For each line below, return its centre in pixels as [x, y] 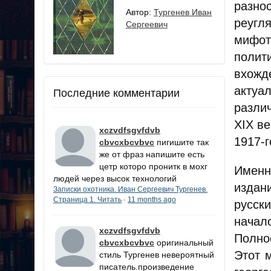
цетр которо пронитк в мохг [153, 167]
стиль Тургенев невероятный [157, 255]
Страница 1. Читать [87, 200]
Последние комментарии [116, 93]
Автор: [140, 12]
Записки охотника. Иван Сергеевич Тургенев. [130, 190]
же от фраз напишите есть [152, 155]
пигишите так [183, 142]
